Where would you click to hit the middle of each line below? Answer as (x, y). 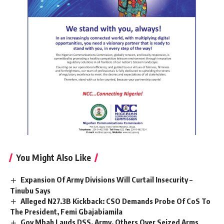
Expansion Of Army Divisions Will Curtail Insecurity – (107, 179)
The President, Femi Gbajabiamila (66, 212)
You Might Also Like (53, 157)
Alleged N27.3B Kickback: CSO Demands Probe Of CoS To (116, 201)
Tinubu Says (30, 190)
